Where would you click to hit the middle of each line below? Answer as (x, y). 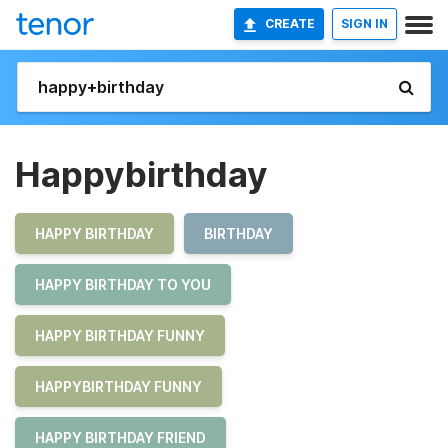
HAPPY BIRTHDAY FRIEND (120, 437)
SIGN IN (364, 23)
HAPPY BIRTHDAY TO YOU (123, 284)
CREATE (290, 23)
